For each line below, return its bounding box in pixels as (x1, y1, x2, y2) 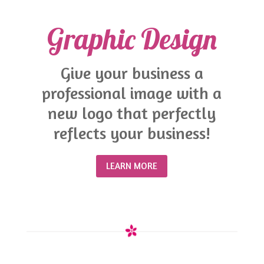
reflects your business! (53, 123, 210, 143)
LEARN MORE (106, 160, 158, 172)
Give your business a (60, 62, 203, 83)
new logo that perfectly (48, 103, 216, 123)
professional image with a (42, 82, 222, 103)
